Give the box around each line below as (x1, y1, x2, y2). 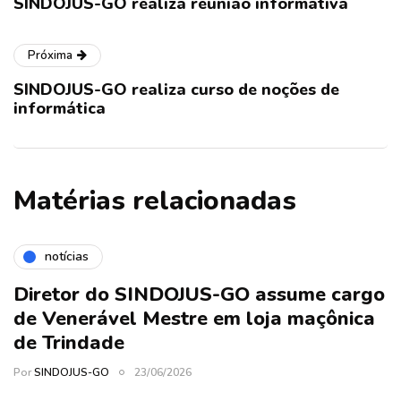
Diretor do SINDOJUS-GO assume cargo (13, 280, 385, 308)
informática (13, 97, 106, 119)
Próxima (28, 47, 73, 64)
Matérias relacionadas (13, 182, 296, 219)
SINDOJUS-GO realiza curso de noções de (13, 78, 339, 100)
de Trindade (13, 328, 124, 356)
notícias (45, 248, 89, 266)
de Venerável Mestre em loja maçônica (13, 304, 375, 332)
